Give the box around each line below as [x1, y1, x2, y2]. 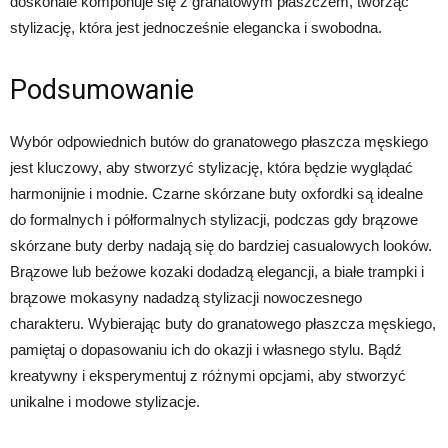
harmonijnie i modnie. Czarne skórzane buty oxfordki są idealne [10, 185, 423, 203]
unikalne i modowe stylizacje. [10, 393, 200, 411]
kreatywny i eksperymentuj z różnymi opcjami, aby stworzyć [10, 367, 406, 385]
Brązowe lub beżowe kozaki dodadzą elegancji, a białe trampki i [10, 263, 424, 281]
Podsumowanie [10, 74, 194, 107]
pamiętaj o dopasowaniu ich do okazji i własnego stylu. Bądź [10, 341, 402, 359]
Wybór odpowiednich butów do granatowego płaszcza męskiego [10, 133, 428, 151]
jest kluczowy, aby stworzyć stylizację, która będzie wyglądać [10, 159, 413, 177]
